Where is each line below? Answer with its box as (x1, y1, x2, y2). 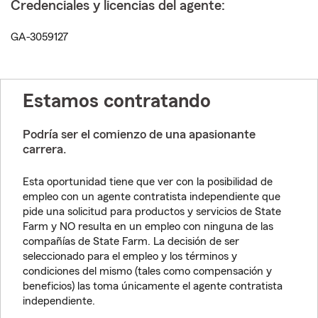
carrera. (23, 143, 66, 155)
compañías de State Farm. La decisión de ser (23, 236, 239, 247)
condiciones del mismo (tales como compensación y (23, 265, 272, 277)
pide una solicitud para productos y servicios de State (23, 206, 281, 217)
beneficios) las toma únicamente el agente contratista (23, 280, 283, 292)
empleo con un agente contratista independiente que (23, 191, 280, 202)
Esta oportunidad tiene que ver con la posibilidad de (23, 176, 273, 187)
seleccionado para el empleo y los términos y (23, 251, 237, 262)
